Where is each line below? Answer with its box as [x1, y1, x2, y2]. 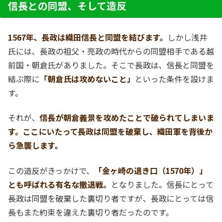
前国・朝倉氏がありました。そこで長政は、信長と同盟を [8, 58, 214, 71]
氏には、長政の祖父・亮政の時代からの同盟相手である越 [8, 45, 214, 57]
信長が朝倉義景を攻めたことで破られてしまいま [40, 111, 214, 124]
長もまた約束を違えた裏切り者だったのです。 [8, 206, 173, 218]
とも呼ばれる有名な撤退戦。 [8, 178, 111, 190]
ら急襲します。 [8, 139, 62, 152]
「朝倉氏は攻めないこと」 [40, 72, 135, 85]
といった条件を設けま [135, 72, 214, 85]
